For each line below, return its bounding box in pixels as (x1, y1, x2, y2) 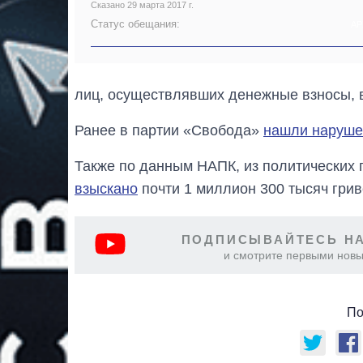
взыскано (75, 181, 138, 198)
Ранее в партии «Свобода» (75, 122, 263, 139)
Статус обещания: (91, 17, 180, 30)
